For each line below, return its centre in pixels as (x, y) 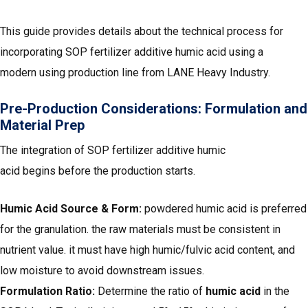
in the (275, 291)
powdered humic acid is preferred (225, 209)
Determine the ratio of (152, 291)
